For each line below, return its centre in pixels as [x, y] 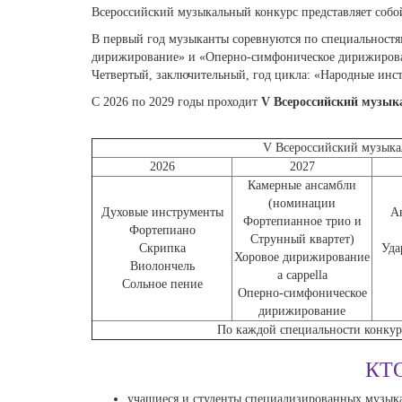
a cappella [302, 275]
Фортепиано [162, 230]
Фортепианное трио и [302, 221]
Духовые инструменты [162, 212]
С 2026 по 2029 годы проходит [175, 102]
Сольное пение [162, 284]
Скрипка [162, 248]
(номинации [302, 203]
